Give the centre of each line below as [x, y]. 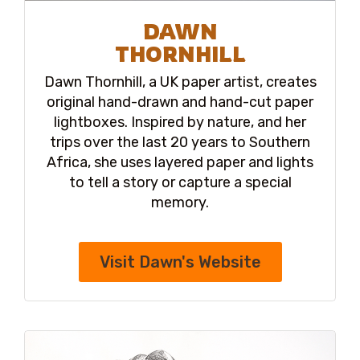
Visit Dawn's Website [180, 262]
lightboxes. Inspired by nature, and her [180, 122]
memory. [180, 202]
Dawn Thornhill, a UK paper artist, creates [180, 82]
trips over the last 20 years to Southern [180, 142]
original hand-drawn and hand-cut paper [180, 102]
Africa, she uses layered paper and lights [180, 162]
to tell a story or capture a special [180, 182]
